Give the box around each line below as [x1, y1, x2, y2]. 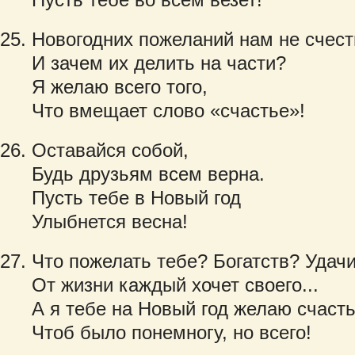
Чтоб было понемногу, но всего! [32, 322, 311, 343]
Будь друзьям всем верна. [32, 163, 265, 185]
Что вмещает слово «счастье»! [32, 100, 305, 121]
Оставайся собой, [32, 139, 189, 161]
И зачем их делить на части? [32, 52, 286, 74]
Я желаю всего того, [32, 76, 208, 97]
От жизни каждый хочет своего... [32, 274, 319, 296]
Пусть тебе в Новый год [32, 187, 241, 208]
